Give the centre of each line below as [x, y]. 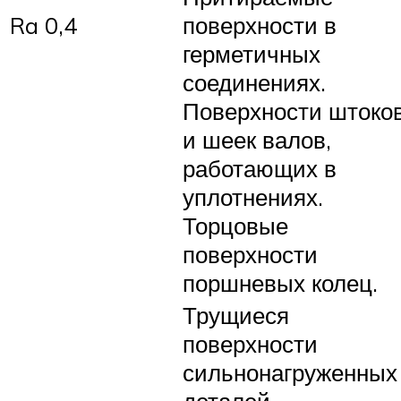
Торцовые [235, 225]
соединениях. [254, 82]
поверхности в [260, 25]
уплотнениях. [253, 196]
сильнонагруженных [290, 372]
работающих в [260, 168]
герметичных [252, 53]
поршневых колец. [280, 282]
